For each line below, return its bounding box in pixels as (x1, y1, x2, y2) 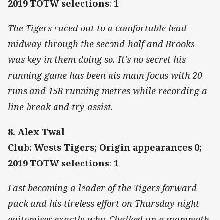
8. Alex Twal (8, 125, 65, 137)
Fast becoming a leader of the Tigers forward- (8, 181, 200, 193)
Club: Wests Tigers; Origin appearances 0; (8, 141, 202, 153)
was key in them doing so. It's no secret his (8, 54, 186, 66)
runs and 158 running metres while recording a (8, 85, 207, 97)
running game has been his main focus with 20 (8, 69, 202, 82)
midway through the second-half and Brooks (8, 38, 194, 50)
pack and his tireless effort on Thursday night (8, 197, 199, 209)
